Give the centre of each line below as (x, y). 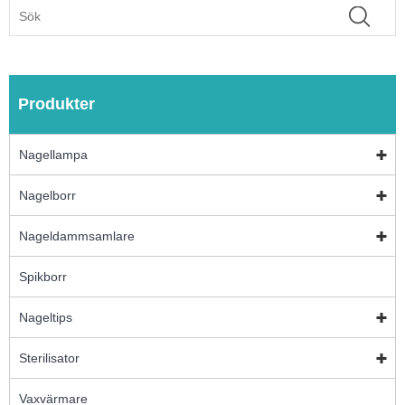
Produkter (57, 104)
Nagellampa (53, 154)
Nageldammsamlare (77, 235)
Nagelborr (47, 195)
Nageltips (46, 317)
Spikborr (43, 276)
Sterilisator (49, 358)
